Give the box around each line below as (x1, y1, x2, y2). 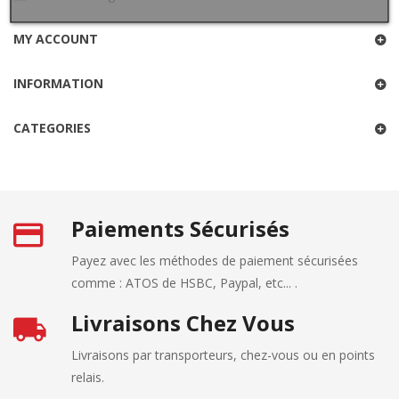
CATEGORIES (13, 119, 91, 136)
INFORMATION (13, 75, 103, 92)
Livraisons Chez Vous (71, 308, 295, 338)
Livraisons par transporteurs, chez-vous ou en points (71, 346, 375, 363)
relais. (71, 369, 104, 386)
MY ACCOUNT (13, 30, 98, 47)
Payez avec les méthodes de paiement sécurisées (71, 252, 358, 269)
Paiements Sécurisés (71, 214, 289, 243)
